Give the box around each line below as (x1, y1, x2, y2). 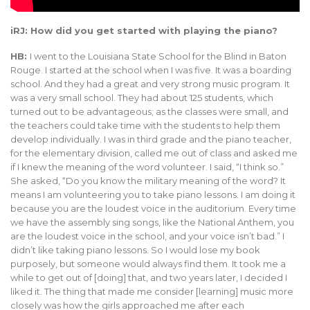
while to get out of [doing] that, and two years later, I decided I (10, 271, 287, 283)
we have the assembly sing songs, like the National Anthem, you (10, 216, 294, 228)
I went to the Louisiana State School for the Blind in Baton (30, 50, 286, 62)
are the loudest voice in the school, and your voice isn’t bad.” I (10, 230, 284, 241)
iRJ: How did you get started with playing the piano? (10, 25, 277, 37)
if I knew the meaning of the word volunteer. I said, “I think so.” (10, 161, 284, 172)
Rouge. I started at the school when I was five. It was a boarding (10, 64, 291, 75)
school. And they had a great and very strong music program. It (10, 77, 290, 89)
